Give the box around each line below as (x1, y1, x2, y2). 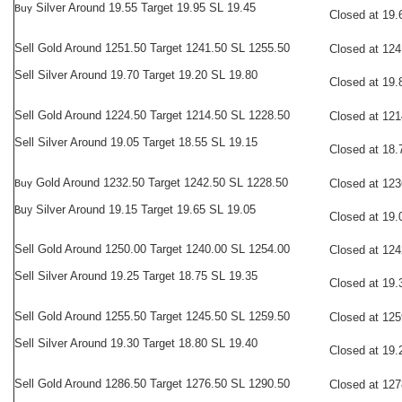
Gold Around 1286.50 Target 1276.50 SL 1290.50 (34, 377, 290, 390)
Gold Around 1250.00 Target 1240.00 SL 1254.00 (34, 242, 290, 256)
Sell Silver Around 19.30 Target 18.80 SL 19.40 (14, 336, 258, 350)
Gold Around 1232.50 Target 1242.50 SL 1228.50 (32, 176, 288, 189)
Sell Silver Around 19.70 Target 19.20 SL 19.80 (14, 68, 258, 82)
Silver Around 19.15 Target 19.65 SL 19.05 (32, 203, 256, 216)
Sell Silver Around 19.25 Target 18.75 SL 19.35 (14, 269, 258, 283)
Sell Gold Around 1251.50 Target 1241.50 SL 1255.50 (14, 41, 290, 55)
